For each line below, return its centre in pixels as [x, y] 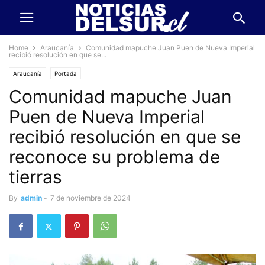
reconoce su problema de [114, 157]
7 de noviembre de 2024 [91, 198]
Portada [66, 73]
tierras [35, 177]
